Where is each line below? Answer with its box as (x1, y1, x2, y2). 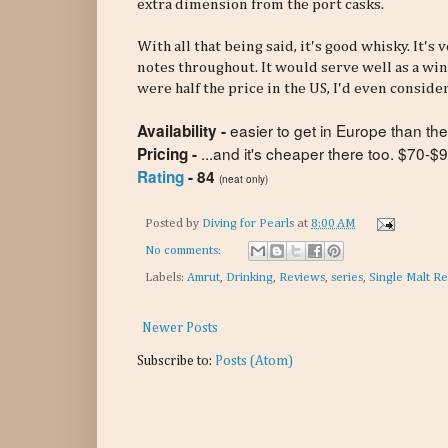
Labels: (145, 270, 187, 284)
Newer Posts (142, 320, 218, 335)
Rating (137, 166, 184, 189)
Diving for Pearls (202, 217, 297, 231)
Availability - (137, 120, 230, 143)
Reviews (279, 270, 325, 284)
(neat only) (219, 172, 268, 187)
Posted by (145, 217, 202, 231)
